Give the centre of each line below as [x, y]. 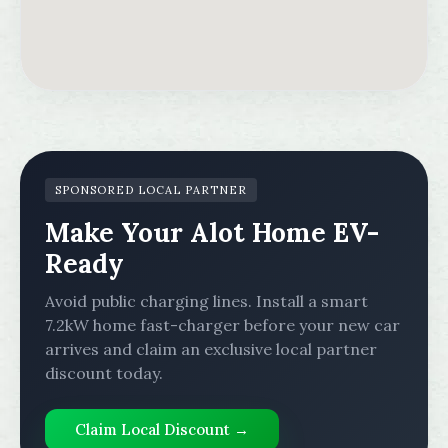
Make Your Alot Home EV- [212, 232]
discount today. [104, 373]
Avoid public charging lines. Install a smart [206, 301]
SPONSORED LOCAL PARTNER [151, 190]
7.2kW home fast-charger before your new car [222, 325]
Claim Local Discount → [162, 429]
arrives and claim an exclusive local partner [211, 349]
